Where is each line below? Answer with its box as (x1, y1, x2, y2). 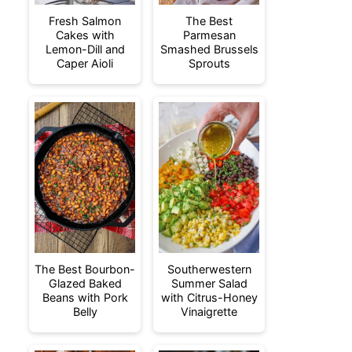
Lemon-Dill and (45, 42, 125, 56)
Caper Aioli (57, 57, 113, 70)
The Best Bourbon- (35, 262, 135, 276)
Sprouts (188, 57, 230, 70)
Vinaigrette (181, 305, 237, 318)
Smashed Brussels (159, 42, 258, 56)
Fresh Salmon (49, 14, 121, 27)
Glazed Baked (48, 277, 122, 290)
